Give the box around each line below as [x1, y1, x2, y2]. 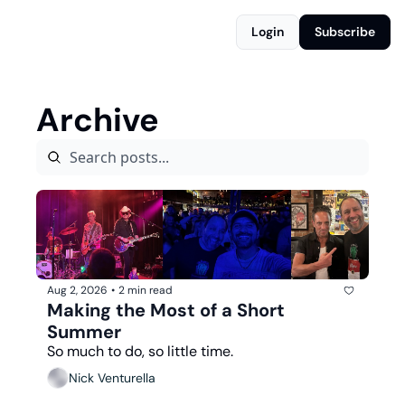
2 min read [118, 283, 173, 298]
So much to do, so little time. [47, 341, 233, 361]
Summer [47, 319, 121, 344]
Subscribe [315, 24, 375, 40]
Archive [36, 99, 159, 141]
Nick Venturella [69, 370, 155, 387]
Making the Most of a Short [47, 297, 285, 322]
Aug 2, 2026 [47, 283, 108, 298]
